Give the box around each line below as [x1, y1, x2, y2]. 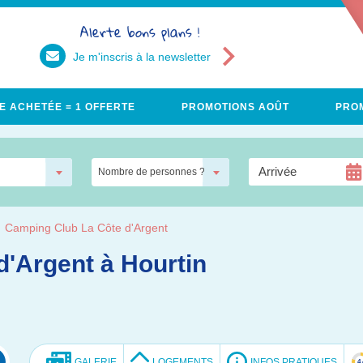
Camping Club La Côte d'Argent [5, 221, 168, 234]
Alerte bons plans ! [80, 19, 199, 45]
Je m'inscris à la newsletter [73, 50, 211, 63]
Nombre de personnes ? [98, 166, 205, 177]
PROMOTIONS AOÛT [181, 100, 289, 113]
